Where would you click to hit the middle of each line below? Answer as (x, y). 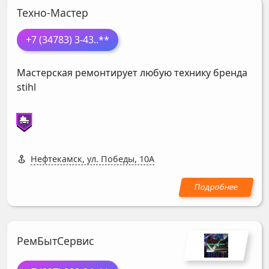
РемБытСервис (55, 240)
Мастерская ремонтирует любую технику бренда (132, 72)
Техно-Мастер (53, 12)
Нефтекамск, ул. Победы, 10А (92, 159)
